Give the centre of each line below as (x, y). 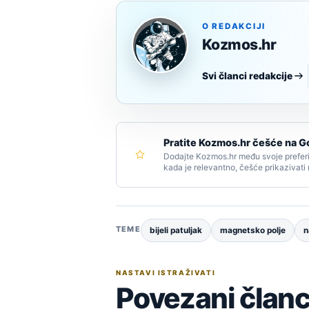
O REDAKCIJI (234, 26)
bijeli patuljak (176, 230)
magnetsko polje (252, 230)
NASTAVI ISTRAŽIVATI (166, 272)
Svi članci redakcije (247, 76)
